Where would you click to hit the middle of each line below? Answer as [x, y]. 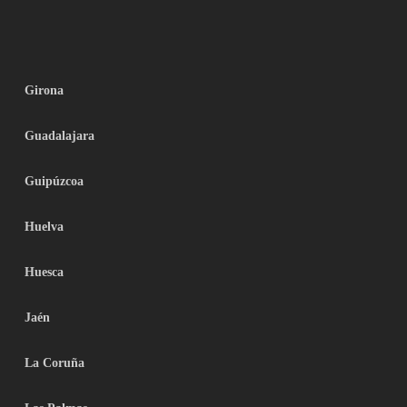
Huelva [44, 227]
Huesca [44, 272]
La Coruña [54, 363]
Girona [44, 90]
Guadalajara [59, 136]
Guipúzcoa [54, 181]
